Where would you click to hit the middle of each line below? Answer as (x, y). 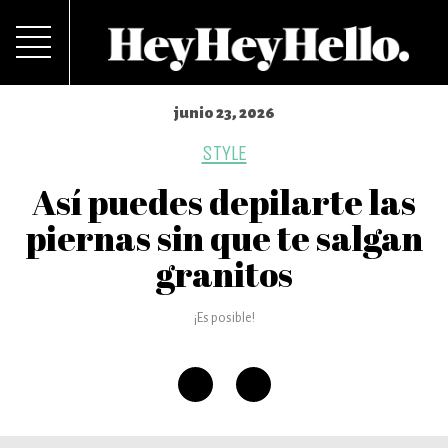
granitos (224, 273)
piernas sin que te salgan (224, 237)
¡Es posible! (224, 318)
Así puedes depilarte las (224, 201)
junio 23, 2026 (224, 112)
